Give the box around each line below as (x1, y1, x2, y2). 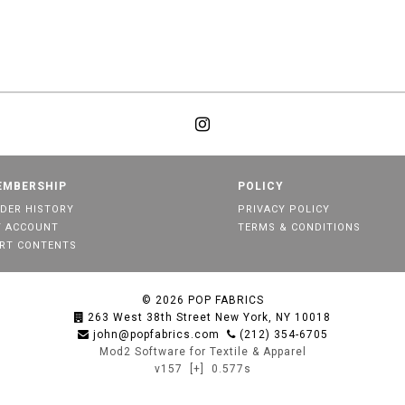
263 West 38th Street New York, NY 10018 (88, 311, 331, 324)
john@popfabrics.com (92, 328, 220, 341)
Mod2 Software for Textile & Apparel (99, 345, 306, 358)
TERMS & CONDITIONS (237, 221, 361, 233)
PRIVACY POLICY (237, 203, 330, 215)
